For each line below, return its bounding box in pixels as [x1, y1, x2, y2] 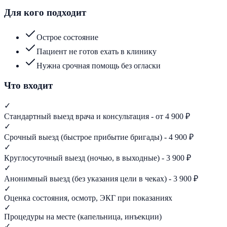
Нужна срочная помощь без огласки [36, 61, 161, 70]
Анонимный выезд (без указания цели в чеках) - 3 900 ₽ [4, 174, 198, 183]
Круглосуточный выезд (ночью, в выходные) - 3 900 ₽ [4, 153, 191, 162]
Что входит [4, 80, 53, 91]
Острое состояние [36, 33, 98, 42]
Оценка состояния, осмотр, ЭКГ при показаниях [4, 193, 172, 202]
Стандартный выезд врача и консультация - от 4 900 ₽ [4, 111, 190, 121]
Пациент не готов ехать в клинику [36, 47, 157, 56]
